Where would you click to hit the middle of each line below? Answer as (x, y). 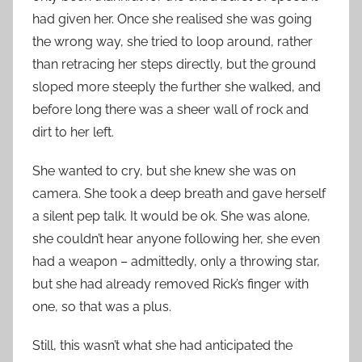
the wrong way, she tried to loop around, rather (173, 42)
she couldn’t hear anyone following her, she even (176, 239)
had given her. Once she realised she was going (172, 19)
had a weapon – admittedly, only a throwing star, (176, 261)
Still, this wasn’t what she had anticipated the (162, 345)
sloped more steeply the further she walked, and (177, 87)
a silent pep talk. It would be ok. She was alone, (171, 216)
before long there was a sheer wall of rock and (170, 109)
